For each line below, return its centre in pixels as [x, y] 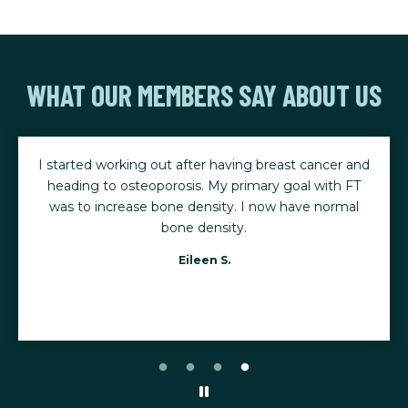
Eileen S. [204, 260]
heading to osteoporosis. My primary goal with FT [204, 185]
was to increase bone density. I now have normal [204, 206]
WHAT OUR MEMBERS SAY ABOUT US [204, 94]
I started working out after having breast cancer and [204, 164]
